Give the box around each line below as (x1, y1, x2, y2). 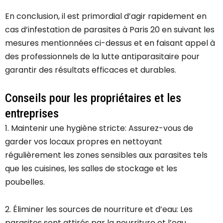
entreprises (5, 107, 59, 121)
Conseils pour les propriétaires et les (5, 91, 181, 106)
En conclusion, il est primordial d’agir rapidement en (5, 10, 207, 22)
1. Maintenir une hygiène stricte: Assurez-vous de (5, 122, 193, 134)
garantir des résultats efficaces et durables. (5, 64, 176, 76)
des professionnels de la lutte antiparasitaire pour (5, 51, 200, 63)
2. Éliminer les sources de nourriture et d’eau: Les (5, 204, 193, 216)
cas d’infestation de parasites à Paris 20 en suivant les (5, 24, 215, 36)
